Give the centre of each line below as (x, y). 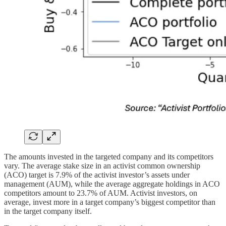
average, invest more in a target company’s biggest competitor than (110, 202)
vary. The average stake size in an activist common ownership (102, 165)
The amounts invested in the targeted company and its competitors (109, 156)
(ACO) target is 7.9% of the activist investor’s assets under (97, 175)
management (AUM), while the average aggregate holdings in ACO (112, 184)
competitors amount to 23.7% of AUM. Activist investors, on (101, 193)
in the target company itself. (48, 211)
